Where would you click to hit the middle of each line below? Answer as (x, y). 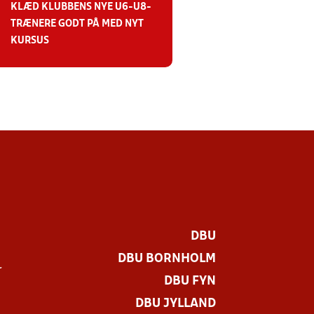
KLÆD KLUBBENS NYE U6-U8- (81, 7)
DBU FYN (190, 281)
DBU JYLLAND (176, 303)
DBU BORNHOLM (167, 259)
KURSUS (30, 41)
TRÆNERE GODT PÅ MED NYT (77, 24)
